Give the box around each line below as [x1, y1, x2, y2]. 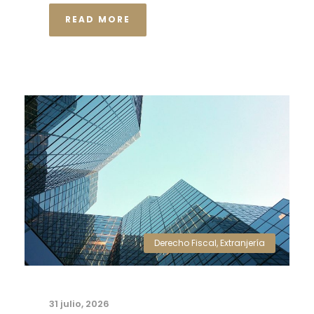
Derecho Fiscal [154, 237, 217, 250]
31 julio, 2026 [49, 297, 109, 311]
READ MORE [65, 13, 130, 26]
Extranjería [220, 237, 265, 250]
